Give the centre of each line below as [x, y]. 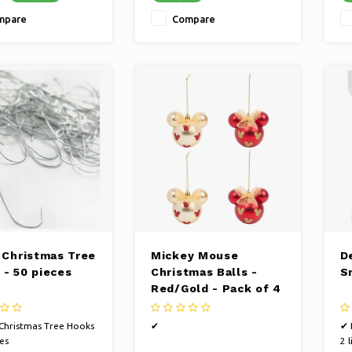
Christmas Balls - [204, 272]
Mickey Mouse [195, 256]
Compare [194, 19]
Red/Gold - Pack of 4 [216, 289]
